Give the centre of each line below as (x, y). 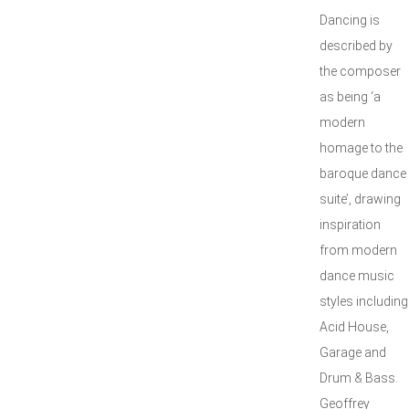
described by (356, 46)
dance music (357, 276)
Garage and (353, 352)
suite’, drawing (360, 199)
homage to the (361, 148)
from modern (358, 250)
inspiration (350, 225)
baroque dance (363, 173)
